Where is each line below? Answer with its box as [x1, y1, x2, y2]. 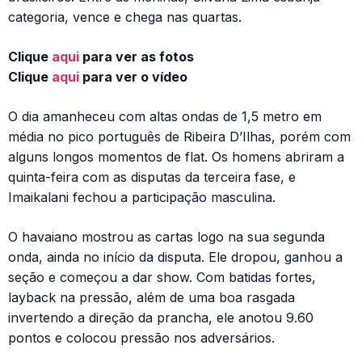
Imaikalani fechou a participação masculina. [8, 189, 276, 206]
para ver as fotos [79, 48, 194, 65]
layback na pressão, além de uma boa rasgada [8, 289, 295, 306]
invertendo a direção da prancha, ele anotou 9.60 [8, 309, 314, 326]
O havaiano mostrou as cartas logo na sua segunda [8, 229, 325, 246]
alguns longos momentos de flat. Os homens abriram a [8, 149, 344, 166]
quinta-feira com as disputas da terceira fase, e [8, 169, 296, 186]
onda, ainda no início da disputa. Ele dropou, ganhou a [8, 249, 343, 266]
